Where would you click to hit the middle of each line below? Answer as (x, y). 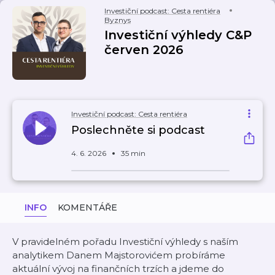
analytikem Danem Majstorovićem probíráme (119, 255)
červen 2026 (144, 50)
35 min (133, 153)
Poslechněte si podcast (138, 130)
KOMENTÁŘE (87, 207)
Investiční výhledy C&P (178, 35)
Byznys (118, 20)
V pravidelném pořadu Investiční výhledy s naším (125, 242)
